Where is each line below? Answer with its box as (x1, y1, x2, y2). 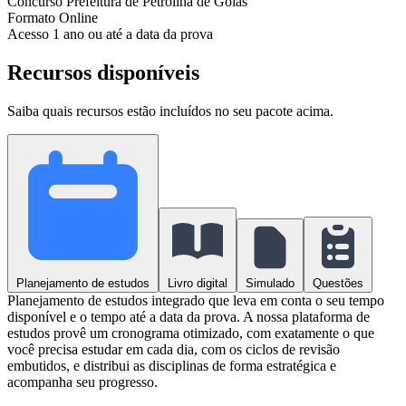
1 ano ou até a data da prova (53, 25, 213, 42)
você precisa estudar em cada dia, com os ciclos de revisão (7, 341, 340, 357)
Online (59, 9, 98, 25)
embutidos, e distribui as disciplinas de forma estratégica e (7, 357, 336, 373)
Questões (313, 275, 363, 290)
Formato (7, 9, 59, 25)
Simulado (246, 275, 295, 290)
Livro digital (168, 275, 227, 290)
